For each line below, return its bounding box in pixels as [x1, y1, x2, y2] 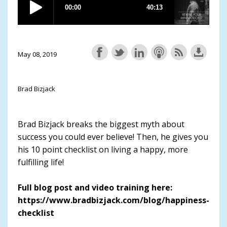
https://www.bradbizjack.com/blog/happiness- [18, 194, 209, 206]
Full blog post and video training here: [18, 181, 172, 193]
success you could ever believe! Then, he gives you [18, 131, 208, 142]
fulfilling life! [18, 156, 64, 168]
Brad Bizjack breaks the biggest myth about [18, 118, 184, 130]
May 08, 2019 [18, 49, 57, 59]
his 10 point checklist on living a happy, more [18, 143, 188, 155]
